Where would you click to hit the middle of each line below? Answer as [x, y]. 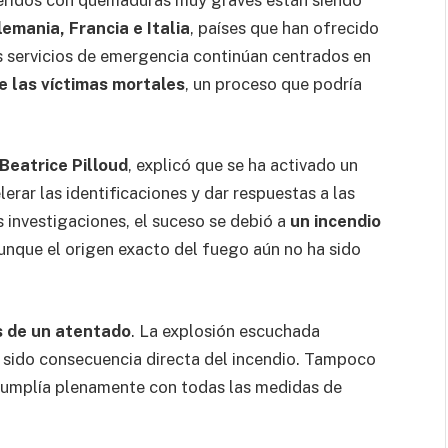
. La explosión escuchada [225, 330]
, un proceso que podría [273, 83]
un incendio [335, 221]
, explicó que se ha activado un [243, 165]
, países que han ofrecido [284, 27]
